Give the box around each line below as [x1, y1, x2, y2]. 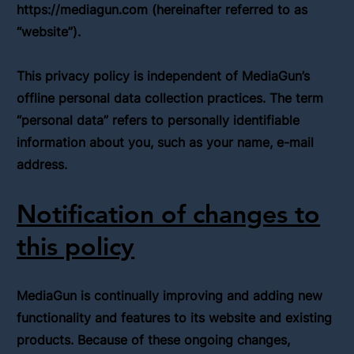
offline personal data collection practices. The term [17, 89, 324, 106]
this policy [17, 229, 135, 262]
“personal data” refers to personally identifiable [17, 111, 300, 128]
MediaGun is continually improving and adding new [17, 287, 323, 303]
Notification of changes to [17, 197, 321, 229]
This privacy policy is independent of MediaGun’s [17, 67, 311, 84]
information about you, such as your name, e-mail [17, 134, 314, 150]
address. [17, 156, 68, 172]
